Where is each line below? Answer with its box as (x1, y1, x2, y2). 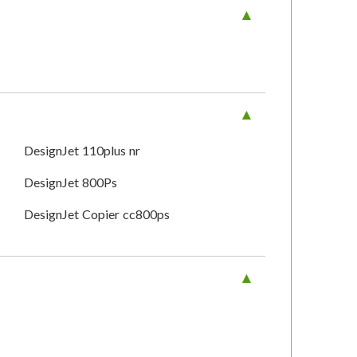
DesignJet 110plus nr (24, 143, 141, 159)
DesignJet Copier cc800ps (24, 206, 171, 222)
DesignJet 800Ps (24, 175, 118, 190)
